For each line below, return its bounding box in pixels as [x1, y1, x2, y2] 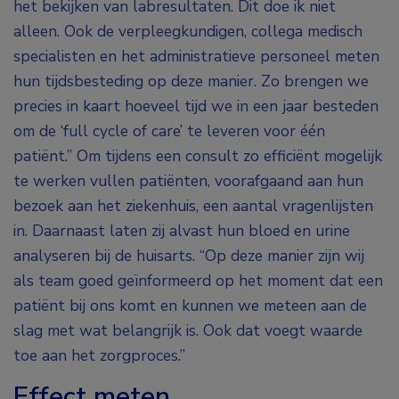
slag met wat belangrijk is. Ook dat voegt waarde [13, 320, 362, 342]
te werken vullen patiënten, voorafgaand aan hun [13, 170, 363, 192]
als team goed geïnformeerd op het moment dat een [13, 270, 383, 292]
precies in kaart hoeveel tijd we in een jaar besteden [13, 95, 379, 118]
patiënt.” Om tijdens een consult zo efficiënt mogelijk [13, 145, 382, 167]
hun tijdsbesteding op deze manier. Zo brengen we [13, 70, 369, 93]
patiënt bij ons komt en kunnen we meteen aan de [13, 295, 367, 317]
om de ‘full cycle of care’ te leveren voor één [13, 120, 325, 142]
